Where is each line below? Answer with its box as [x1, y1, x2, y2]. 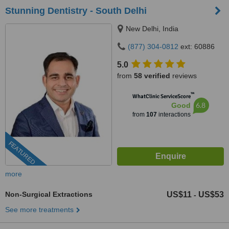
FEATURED [7, 140, 37, 167]
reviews [170, 72, 197, 80]
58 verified [134, 72, 170, 80]
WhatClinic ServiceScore [132, 93, 191, 100]
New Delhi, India [126, 25, 178, 33]
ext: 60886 [178, 42, 215, 51]
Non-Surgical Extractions [5, 190, 93, 198]
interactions [156, 111, 191, 118]
